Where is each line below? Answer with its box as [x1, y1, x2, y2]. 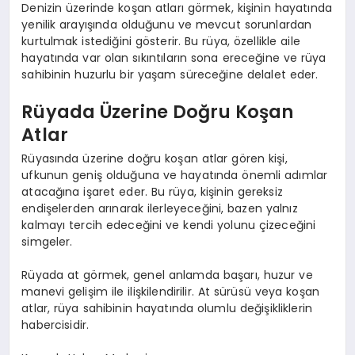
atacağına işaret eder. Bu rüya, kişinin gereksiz [21, 183, 283, 200]
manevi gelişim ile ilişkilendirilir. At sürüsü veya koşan [21, 283, 320, 300]
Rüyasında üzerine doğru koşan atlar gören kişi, [21, 150, 288, 166]
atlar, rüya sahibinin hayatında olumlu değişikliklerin [21, 300, 313, 316]
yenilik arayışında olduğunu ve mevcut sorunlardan [21, 16, 312, 32]
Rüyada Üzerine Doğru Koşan [21, 99, 294, 125]
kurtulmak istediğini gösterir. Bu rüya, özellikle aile [21, 32, 300, 49]
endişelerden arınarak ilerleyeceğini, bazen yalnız [21, 200, 298, 216]
